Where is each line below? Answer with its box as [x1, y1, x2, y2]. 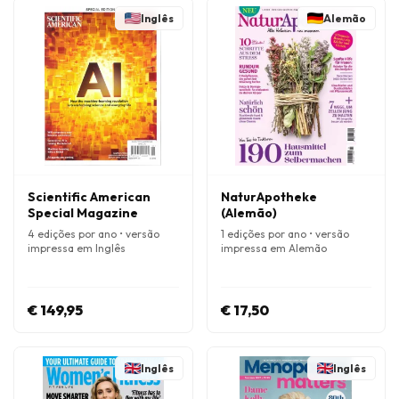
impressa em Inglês [28, 241, 126, 255]
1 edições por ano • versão [220, 227, 349, 240]
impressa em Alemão [220, 241, 327, 255]
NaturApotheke [220, 189, 317, 205]
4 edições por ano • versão [28, 227, 159, 240]
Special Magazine [28, 205, 138, 221]
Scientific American [28, 189, 151, 205]
